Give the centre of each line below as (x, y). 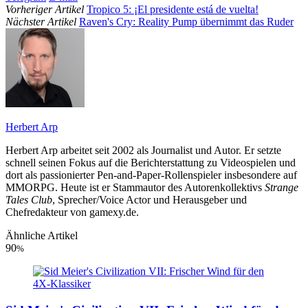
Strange (282, 188)
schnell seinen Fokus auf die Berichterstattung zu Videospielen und (151, 163)
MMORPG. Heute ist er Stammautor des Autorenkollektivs (135, 188)
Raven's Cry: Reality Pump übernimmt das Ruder (186, 22)
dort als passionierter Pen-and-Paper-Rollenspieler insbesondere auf (151, 175)
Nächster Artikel (41, 22)
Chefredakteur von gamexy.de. (72, 212)
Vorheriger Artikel (45, 10)
